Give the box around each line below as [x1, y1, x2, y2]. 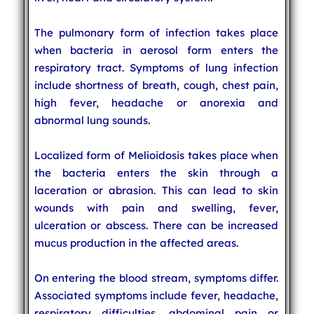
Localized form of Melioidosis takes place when [34, 148, 279, 162]
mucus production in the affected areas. [34, 235, 238, 250]
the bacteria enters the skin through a [34, 165, 279, 179]
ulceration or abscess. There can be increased [34, 218, 279, 232]
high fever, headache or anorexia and [34, 95, 279, 109]
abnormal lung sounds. [34, 113, 150, 127]
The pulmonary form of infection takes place [34, 25, 279, 39]
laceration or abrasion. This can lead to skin [34, 183, 279, 197]
